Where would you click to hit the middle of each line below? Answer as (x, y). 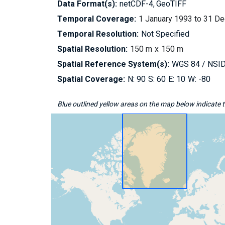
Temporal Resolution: (98, 34)
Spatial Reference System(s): (113, 64)
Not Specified (165, 34)
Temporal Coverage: (97, 19)
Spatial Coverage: (91, 79)
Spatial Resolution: (92, 49)
